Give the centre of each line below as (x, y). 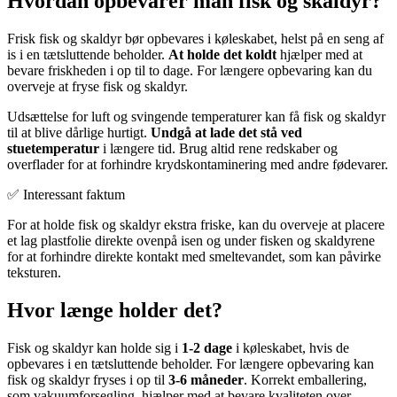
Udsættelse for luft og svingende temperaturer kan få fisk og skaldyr (196, 117)
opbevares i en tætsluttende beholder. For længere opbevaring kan (191, 363)
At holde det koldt (222, 55)
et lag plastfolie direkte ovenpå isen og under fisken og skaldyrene (191, 241)
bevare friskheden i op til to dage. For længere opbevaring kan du (190, 71)
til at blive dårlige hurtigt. (79, 133)
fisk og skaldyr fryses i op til (88, 379)
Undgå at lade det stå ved (226, 133)
